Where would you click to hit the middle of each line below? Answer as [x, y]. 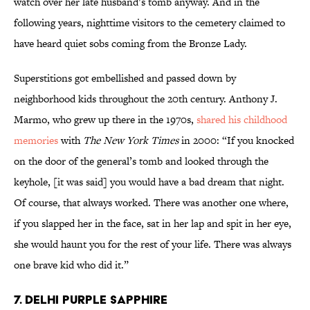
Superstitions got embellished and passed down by [125, 78]
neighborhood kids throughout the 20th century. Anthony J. [146, 99]
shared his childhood [242, 120]
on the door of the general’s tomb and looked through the [141, 161]
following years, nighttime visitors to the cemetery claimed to [149, 23]
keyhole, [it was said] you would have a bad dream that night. [149, 182]
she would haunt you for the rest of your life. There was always [153, 244]
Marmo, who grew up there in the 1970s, [105, 120]
